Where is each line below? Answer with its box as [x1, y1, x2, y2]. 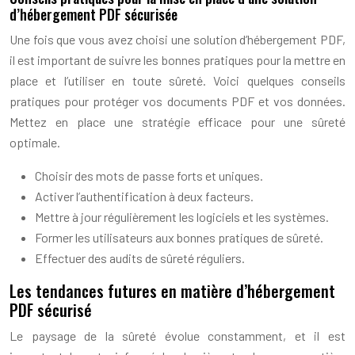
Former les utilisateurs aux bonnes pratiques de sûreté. [35, 229, 323, 245]
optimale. [10, 134, 60, 150]
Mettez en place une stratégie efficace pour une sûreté [10, 113, 345, 129]
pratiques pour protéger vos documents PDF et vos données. [10, 93, 345, 109]
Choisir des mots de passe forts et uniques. [35, 167, 263, 183]
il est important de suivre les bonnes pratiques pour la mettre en [10, 52, 345, 67]
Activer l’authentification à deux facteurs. [35, 188, 254, 204]
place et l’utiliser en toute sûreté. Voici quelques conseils [10, 72, 345, 88]
